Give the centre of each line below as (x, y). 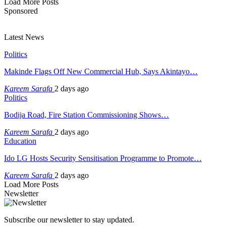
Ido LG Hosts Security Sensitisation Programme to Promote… (103, 158)
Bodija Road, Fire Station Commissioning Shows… (87, 115)
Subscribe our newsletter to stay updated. (69, 219)
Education (20, 141)
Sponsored (21, 11)
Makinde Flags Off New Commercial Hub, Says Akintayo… (101, 71)
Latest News (24, 37)
